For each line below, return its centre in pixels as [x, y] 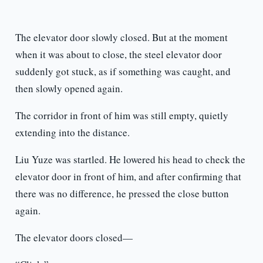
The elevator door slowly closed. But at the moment [121, 38]
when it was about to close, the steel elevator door [118, 55]
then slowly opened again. [69, 89]
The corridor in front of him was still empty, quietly [122, 116]
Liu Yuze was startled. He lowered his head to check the [130, 160]
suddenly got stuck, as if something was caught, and [123, 72]
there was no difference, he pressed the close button [122, 194]
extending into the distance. [72, 133]
